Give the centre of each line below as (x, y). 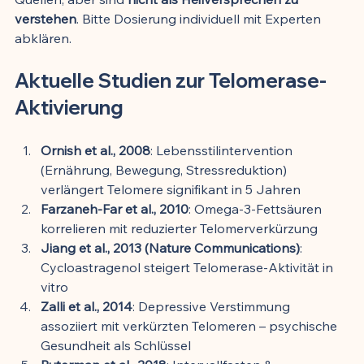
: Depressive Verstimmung (213, 306)
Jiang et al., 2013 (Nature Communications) (170, 247)
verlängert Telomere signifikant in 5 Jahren (171, 189)
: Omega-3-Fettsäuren (257, 208)
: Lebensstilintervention (223, 150)
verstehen (45, 18)
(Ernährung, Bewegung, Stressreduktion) (165, 169)
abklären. (43, 38)
